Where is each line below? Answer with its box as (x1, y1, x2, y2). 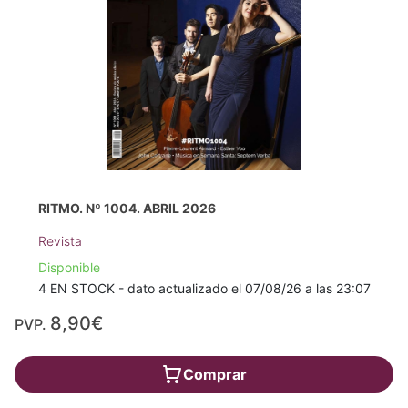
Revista (37, 233, 82, 250)
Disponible (37, 260, 100, 276)
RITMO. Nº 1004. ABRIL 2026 (37, 200, 216, 217)
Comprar (183, 365, 247, 384)
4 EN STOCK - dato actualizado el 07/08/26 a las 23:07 (37, 280, 371, 297)
